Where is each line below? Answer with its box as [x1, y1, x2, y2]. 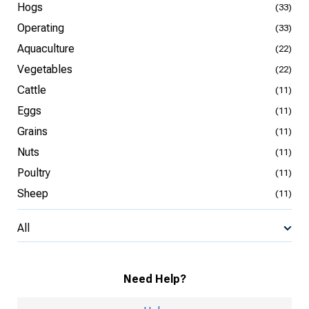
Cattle [17, 83, 46, 97]
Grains [17, 125, 48, 138]
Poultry [17, 166, 50, 179]
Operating [17, 21, 64, 34]
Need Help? [123, 272, 186, 286]
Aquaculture [17, 42, 74, 55]
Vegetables [17, 63, 72, 76]
